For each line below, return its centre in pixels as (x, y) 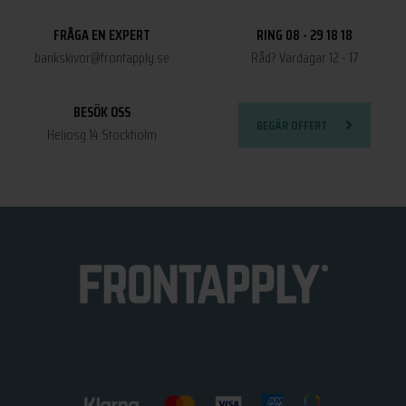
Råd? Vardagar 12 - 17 (304, 58)
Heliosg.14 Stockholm (101, 135)
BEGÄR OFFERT (292, 125)
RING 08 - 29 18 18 (304, 35)
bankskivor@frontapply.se (101, 58)
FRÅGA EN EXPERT (101, 35)
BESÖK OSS (101, 112)
